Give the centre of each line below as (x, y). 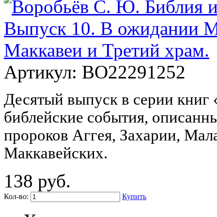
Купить (134, 196)
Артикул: (43, 72)
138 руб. (37, 181)
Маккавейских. (56, 153)
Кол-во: (16, 196)
